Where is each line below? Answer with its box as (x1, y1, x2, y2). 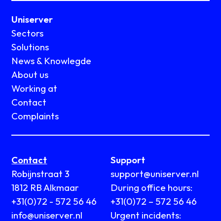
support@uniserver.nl (110, 168, 204, 180)
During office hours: (110, 182, 193, 194)
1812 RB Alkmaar (11, 182, 79, 194)
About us (11, 69, 49, 81)
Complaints (11, 110, 59, 122)
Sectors (11, 27, 44, 39)
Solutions (11, 41, 49, 53)
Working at (11, 82, 58, 95)
